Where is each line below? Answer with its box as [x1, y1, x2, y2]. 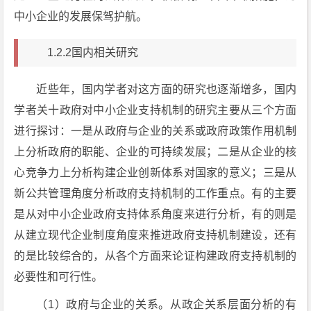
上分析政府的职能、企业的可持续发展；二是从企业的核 [14, 145, 297, 158]
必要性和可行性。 [14, 270, 103, 283]
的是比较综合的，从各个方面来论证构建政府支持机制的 [14, 249, 297, 262]
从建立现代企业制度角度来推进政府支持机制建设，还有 [14, 228, 297, 241]
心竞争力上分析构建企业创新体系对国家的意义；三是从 [14, 166, 297, 178]
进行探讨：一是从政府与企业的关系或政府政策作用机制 [14, 124, 297, 137]
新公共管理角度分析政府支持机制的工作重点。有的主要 [14, 187, 297, 199]
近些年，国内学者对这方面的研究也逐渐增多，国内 [36, 83, 297, 95]
